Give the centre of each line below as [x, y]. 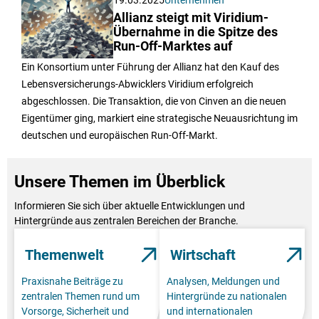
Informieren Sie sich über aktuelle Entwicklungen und [130, 206]
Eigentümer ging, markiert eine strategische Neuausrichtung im [159, 119]
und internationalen [210, 312]
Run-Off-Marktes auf [173, 47]
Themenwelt [64, 255]
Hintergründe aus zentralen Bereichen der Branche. [126, 221]
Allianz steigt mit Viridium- [191, 18]
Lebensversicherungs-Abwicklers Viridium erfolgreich [137, 84]
